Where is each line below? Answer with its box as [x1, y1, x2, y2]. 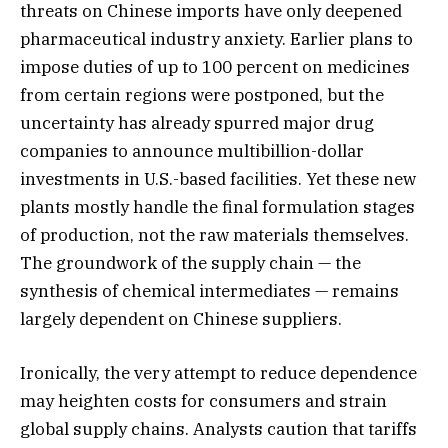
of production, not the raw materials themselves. [20, 224, 409, 247]
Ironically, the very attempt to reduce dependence [20, 362, 417, 385]
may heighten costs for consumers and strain [20, 390, 387, 413]
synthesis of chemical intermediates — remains [20, 280, 399, 303]
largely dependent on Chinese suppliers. [20, 308, 342, 331]
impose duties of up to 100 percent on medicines [20, 56, 410, 79]
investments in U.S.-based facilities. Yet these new [20, 168, 416, 191]
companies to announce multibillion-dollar [20, 140, 364, 163]
